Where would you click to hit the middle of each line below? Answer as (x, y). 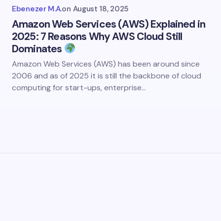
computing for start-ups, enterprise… (79, 88)
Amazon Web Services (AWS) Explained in (109, 24)
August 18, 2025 (101, 9)
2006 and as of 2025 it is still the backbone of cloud (107, 76)
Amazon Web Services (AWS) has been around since (106, 64)
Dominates (38, 49)
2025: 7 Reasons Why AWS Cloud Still (97, 37)
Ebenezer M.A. (37, 9)
